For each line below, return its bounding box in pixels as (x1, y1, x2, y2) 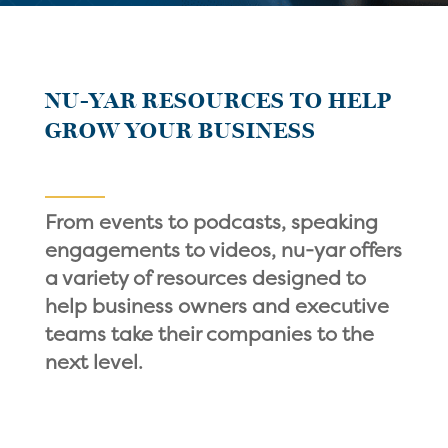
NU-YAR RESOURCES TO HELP (44, 88, 392, 114)
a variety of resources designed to (44, 263, 366, 291)
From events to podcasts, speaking (44, 207, 378, 235)
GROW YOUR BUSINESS (44, 118, 316, 144)
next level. (44, 347, 143, 375)
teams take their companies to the (44, 319, 374, 347)
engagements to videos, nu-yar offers (44, 235, 402, 263)
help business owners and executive (44, 291, 389, 319)
